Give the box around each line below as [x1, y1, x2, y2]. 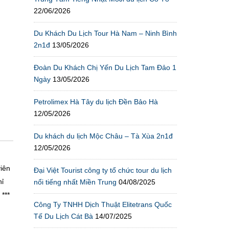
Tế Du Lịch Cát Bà [34, 212, 93, 220]
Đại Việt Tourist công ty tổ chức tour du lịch [34, 166, 172, 174]
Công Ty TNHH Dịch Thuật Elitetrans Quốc [34, 200, 172, 209]
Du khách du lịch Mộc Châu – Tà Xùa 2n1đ [34, 131, 173, 140]
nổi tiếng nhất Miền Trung [34, 177, 117, 186]
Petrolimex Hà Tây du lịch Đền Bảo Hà [34, 97, 158, 106]
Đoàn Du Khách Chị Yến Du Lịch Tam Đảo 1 [34, 63, 176, 72]
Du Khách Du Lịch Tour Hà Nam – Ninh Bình [34, 29, 177, 37]
